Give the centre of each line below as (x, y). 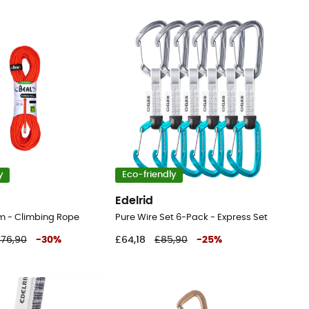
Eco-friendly (149, 175)
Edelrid (134, 200)
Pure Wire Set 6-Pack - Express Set (191, 217)
